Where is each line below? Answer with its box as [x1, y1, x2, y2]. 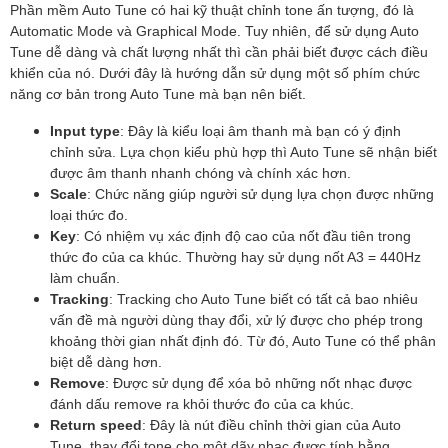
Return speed [50, 415, 142, 433]
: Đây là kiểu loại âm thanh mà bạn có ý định [120, 121, 401, 139]
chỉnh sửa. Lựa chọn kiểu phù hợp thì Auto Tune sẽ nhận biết [50, 142, 437, 160]
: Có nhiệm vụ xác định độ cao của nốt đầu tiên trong [76, 226, 411, 244]
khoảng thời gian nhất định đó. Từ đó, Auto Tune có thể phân [50, 331, 436, 349]
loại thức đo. [50, 205, 128, 223]
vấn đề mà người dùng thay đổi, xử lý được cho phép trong [50, 310, 423, 328]
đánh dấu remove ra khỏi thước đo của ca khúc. [50, 394, 354, 412]
